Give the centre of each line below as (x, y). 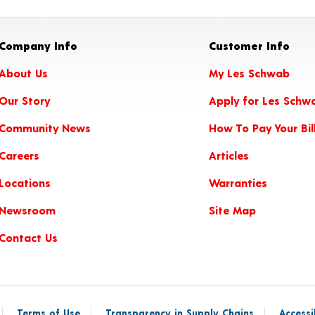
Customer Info (249, 45)
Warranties (238, 182)
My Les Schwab (249, 73)
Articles (229, 155)
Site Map (232, 210)
